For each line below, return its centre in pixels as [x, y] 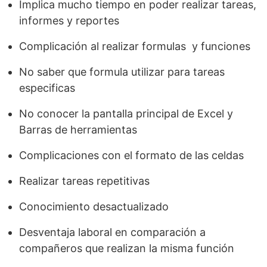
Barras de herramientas [78, 129]
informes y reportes [69, 20]
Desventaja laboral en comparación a [112, 232]
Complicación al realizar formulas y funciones [135, 46]
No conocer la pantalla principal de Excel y [126, 113]
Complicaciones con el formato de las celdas [131, 155]
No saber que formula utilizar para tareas [122, 72]
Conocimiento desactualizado [94, 206]
